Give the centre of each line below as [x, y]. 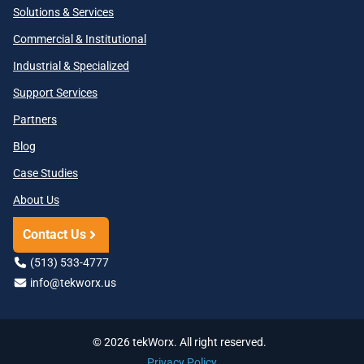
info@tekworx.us [71, 283]
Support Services [55, 93]
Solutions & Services [63, 13]
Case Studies [45, 173]
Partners [35, 120]
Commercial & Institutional [80, 39]
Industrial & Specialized [71, 66]
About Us [36, 200]
